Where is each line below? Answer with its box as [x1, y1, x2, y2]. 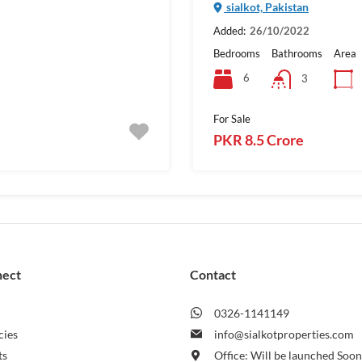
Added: [213, 23, 246, 37]
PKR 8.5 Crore [213, 130, 304, 149]
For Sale [213, 112, 250, 125]
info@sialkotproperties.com [214, 327, 355, 341]
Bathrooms [271, 46, 322, 60]
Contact [189, 267, 236, 282]
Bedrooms [213, 46, 260, 60]
